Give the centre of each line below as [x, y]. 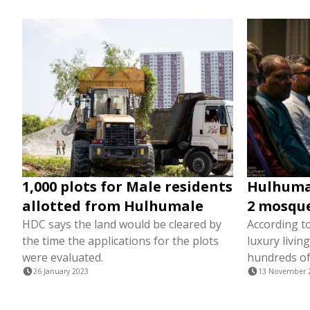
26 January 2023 [61, 271]
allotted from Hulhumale [113, 206]
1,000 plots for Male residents [127, 186]
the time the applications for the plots [120, 241]
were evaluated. [63, 257]
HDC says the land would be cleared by [122, 224]
